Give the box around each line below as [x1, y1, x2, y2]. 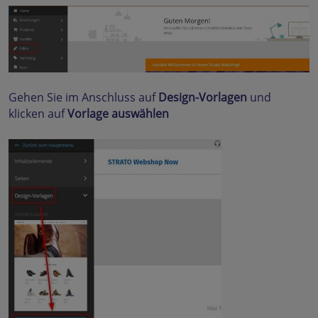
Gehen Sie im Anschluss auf [9, 89, 158, 106]
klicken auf [9, 106, 67, 122]
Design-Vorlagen [158, 89, 250, 106]
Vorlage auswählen [67, 106, 169, 122]
